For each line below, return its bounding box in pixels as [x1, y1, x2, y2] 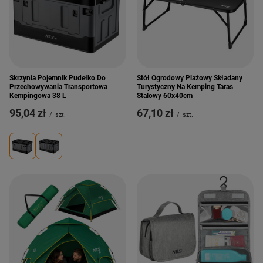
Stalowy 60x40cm [137, 92, 193, 100]
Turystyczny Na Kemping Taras [137, 83, 233, 91]
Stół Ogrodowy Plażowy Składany [137, 74, 242, 82]
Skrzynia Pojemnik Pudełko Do [9, 74, 106, 82]
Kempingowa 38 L [9, 92, 66, 100]
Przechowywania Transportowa [9, 83, 107, 91]
